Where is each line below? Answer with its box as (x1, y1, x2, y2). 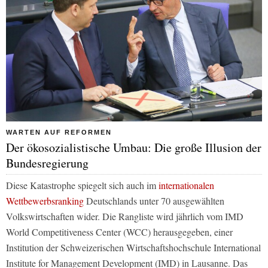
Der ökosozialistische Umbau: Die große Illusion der (6, 139, 261, 156)
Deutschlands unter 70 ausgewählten (84, 194, 224, 207)
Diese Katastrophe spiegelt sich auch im (6, 178, 159, 191)
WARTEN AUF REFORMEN (6, 128, 112, 136)
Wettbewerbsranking (6, 194, 84, 207)
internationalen (159, 178, 214, 191)
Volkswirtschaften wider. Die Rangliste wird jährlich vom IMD (6, 209, 243, 223)
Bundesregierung (6, 154, 89, 171)
